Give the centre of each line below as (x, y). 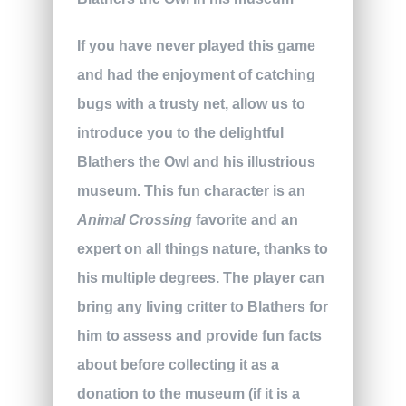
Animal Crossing (136, 220)
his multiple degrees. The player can (200, 278)
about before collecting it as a (178, 365)
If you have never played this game (196, 46)
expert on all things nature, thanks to (202, 249)
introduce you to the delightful (180, 133)
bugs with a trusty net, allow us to (191, 104)
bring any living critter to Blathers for (202, 307)
